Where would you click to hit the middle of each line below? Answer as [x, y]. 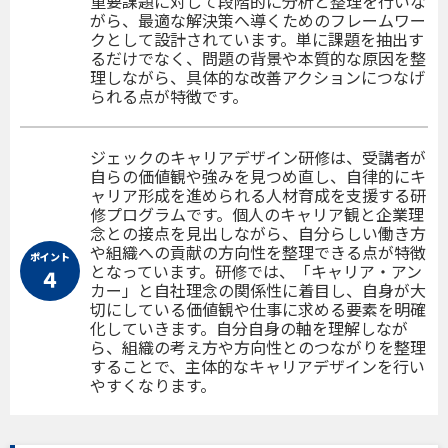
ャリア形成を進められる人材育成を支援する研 [258, 194]
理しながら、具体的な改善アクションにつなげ [257, 76]
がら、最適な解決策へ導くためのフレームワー [258, 19]
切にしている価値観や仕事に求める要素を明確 [258, 308]
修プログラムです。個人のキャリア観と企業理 [257, 213]
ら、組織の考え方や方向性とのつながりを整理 [258, 346]
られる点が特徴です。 [169, 95]
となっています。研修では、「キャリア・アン [256, 270]
